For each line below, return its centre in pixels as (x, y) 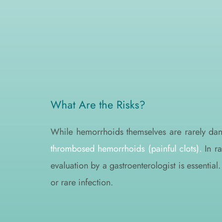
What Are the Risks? (98, 104)
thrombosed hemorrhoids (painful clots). (126, 148)
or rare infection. (82, 182)
